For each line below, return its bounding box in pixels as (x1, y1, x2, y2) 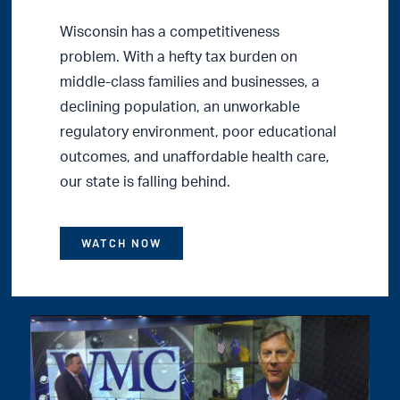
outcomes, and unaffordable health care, (60, 149, 330, 164)
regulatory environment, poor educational (60, 124, 337, 139)
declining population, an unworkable (60, 99, 301, 114)
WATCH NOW (81, 235, 162, 250)
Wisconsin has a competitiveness (60, 24, 280, 39)
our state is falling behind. (60, 174, 231, 189)
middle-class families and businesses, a (60, 74, 321, 89)
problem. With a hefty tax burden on (60, 49, 298, 64)
